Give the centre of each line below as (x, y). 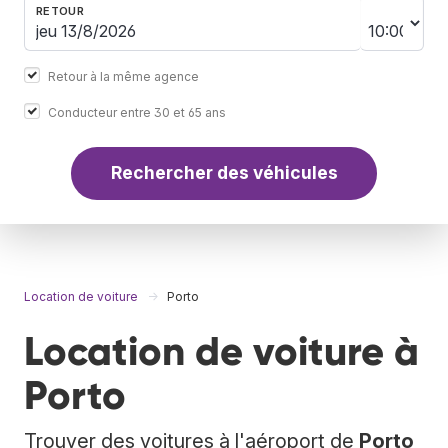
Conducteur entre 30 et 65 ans (137, 112)
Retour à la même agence (123, 76)
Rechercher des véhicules (224, 173)
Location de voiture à (221, 351)
